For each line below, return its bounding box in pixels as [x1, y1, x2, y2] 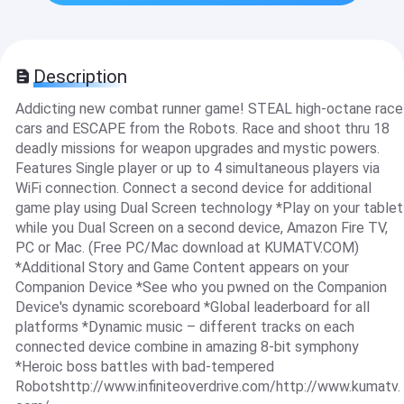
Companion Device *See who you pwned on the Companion [14, 279, 387, 297]
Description [33, 66, 128, 88]
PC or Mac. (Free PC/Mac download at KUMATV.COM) [14, 239, 359, 257]
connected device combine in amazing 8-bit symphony [14, 338, 359, 356]
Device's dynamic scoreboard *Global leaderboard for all [14, 298, 370, 317]
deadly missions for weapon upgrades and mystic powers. [14, 140, 380, 158]
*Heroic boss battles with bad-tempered [14, 358, 274, 376]
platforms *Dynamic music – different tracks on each [14, 318, 354, 336]
